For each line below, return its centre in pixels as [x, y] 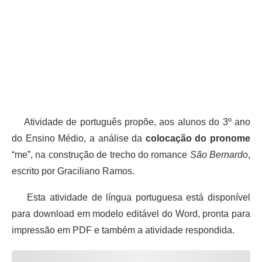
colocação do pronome [198, 138]
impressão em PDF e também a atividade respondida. [123, 230]
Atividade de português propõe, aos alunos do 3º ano [131, 122]
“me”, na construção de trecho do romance [101, 154]
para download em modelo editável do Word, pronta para [131, 213]
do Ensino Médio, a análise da [79, 138]
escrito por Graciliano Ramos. [73, 171]
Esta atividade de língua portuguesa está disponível [131, 197]
